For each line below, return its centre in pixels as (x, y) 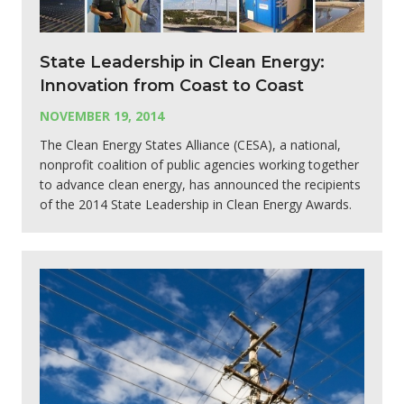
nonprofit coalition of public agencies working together (199, 164)
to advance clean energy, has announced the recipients (200, 184)
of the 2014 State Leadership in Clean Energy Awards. (196, 204)
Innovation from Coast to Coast (172, 85)
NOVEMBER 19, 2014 (102, 115)
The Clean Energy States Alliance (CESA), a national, (190, 144)
